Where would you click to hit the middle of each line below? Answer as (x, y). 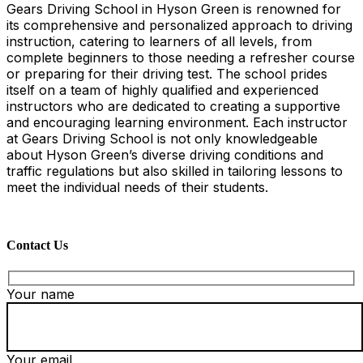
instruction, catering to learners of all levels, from (159, 42)
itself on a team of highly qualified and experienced (162, 90)
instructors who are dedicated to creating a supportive (173, 107)
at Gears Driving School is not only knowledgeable (162, 139)
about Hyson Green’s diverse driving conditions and (165, 155)
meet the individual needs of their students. (137, 188)
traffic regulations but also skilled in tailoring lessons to (175, 171)
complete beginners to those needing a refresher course (181, 58)
